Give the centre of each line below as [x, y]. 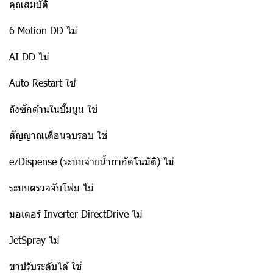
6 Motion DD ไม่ [43, 30]
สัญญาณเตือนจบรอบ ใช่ [58, 135]
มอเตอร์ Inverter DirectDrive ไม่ [76, 214]
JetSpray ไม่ [34, 240]
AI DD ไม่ [29, 56]
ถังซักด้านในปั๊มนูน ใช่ [53, 109]
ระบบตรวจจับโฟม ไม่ [51, 187]
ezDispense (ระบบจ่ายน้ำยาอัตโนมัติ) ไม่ [92, 161]
